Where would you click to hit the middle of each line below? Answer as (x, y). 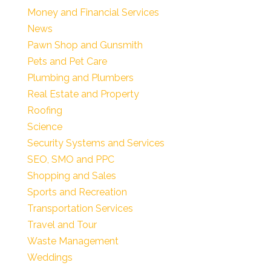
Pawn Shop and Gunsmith (85, 45)
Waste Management (73, 241)
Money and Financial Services (93, 12)
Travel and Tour (62, 225)
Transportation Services (80, 208)
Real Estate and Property (83, 94)
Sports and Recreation (77, 192)
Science (44, 127)
